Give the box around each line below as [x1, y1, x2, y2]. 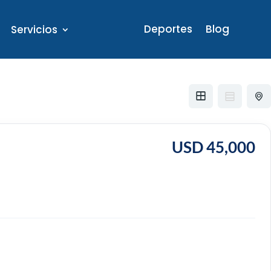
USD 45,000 [172, 137, 255, 157]
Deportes [144, 22, 193, 36]
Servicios [11, 22, 58, 37]
